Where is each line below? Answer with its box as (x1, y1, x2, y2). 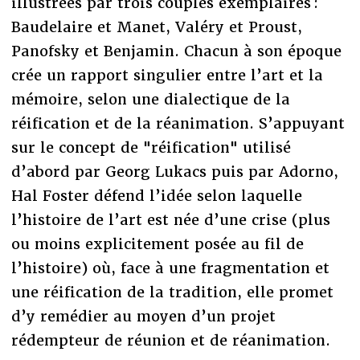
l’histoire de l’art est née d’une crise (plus (10, 210, 330, 229)
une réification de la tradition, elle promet (10, 282, 333, 301)
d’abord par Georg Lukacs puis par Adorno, (10, 162, 338, 181)
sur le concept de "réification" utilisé (10, 137, 291, 157)
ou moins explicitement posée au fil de (10, 234, 304, 253)
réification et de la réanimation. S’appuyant (10, 113, 345, 133)
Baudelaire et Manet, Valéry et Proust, (10, 17, 302, 36)
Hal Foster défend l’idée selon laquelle (10, 186, 302, 205)
